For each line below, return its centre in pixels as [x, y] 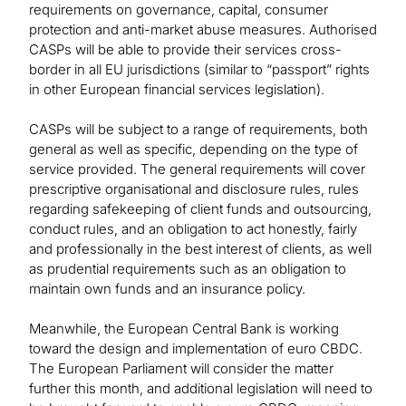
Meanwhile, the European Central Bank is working [184, 329]
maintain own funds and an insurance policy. [169, 289]
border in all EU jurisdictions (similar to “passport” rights [199, 70]
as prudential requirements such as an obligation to [188, 269]
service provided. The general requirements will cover [197, 169]
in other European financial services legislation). [179, 90]
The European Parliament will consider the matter [181, 369]
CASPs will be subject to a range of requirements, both [198, 130]
